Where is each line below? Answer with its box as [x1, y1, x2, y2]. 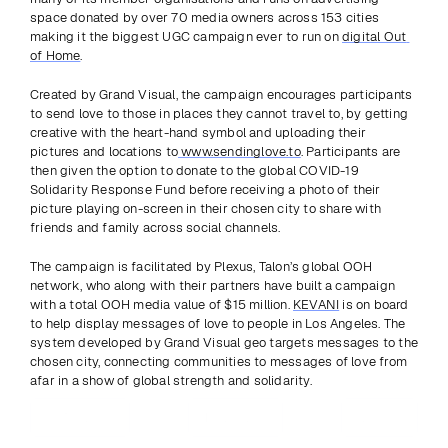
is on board [339, 296, 409, 313]
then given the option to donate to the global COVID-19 [30, 162, 359, 179]
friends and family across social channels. [30, 219, 281, 236]
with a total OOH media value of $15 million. [30, 296, 293, 313]
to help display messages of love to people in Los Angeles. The [30, 315, 406, 332]
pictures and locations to [30, 143, 178, 160]
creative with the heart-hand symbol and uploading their [30, 124, 367, 141]
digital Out [342, 28, 407, 45]
